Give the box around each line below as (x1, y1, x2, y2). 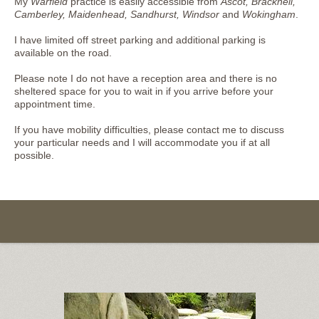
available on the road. (14, 46, 112, 58)
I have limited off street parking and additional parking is (14, 33, 266, 46)
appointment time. (14, 98, 95, 110)
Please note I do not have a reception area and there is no (14, 72, 277, 84)
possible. (14, 149, 54, 161)
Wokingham (242, 8, 296, 20)
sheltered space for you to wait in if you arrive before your (14, 85, 273, 97)
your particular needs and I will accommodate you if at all (14, 136, 270, 148)
